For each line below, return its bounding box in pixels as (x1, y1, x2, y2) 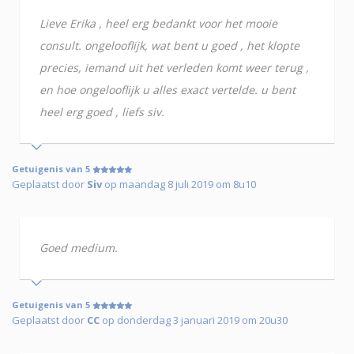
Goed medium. (40, 240, 118, 256)
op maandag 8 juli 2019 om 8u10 (102, 177, 256, 192)
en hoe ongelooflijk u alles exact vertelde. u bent (40, 82, 296, 98)
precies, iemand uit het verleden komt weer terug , (40, 60, 309, 76)
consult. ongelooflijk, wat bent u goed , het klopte (40, 38, 299, 54)
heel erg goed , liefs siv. (40, 104, 164, 120)
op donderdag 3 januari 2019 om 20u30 (100, 313, 288, 328)
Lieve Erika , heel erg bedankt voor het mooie (40, 16, 277, 32)
